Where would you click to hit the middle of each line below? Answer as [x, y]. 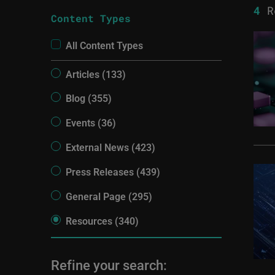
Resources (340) [103, 220]
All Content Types [105, 45]
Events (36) [91, 123]
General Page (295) [109, 196]
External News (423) [111, 147]
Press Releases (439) [113, 172]
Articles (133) [96, 74]
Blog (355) [89, 98]
